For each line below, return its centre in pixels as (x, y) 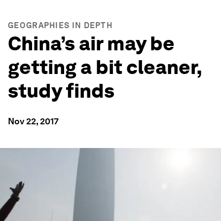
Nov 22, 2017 (33, 121)
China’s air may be (91, 43)
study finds (61, 91)
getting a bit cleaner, (105, 67)
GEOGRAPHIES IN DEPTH (60, 25)
